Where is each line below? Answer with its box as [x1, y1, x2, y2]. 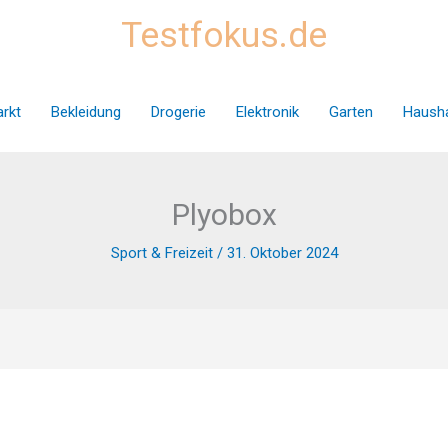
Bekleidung [50, 102, 121, 121]
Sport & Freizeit [110, 244, 213, 262]
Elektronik [235, 102, 299, 121]
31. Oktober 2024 [226, 244, 338, 262]
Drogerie [150, 102, 206, 121]
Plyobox [171, 197, 277, 232]
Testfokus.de [121, 15, 327, 56]
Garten [328, 102, 373, 121]
